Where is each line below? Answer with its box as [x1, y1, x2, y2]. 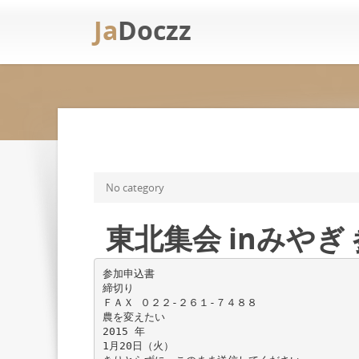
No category [106, 180, 164, 195]
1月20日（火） [102, 339, 174, 352]
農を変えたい [102, 310, 165, 323]
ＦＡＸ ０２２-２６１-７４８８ [102, 296, 257, 309]
